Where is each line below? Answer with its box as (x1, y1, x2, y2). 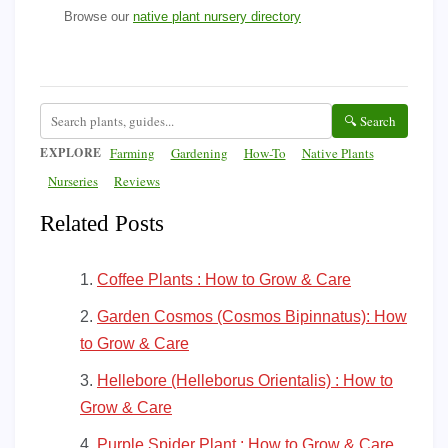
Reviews (114, 172, 160, 191)
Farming (109, 144, 155, 163)
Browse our (64, 9, 133, 25)
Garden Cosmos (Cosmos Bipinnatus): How (97, 308, 407, 326)
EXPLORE (40, 144, 102, 162)
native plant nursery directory (133, 9, 301, 25)
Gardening (170, 144, 228, 163)
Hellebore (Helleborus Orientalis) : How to (97, 372, 393, 390)
